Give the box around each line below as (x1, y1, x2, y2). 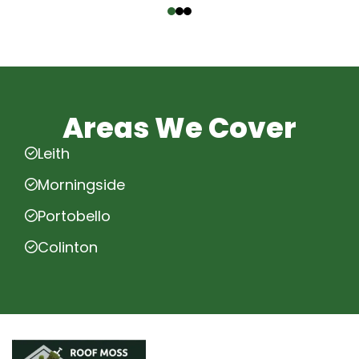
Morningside (38, 174, 125, 195)
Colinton (38, 236, 98, 257)
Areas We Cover (63, 107, 296, 147)
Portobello (38, 205, 111, 226)
